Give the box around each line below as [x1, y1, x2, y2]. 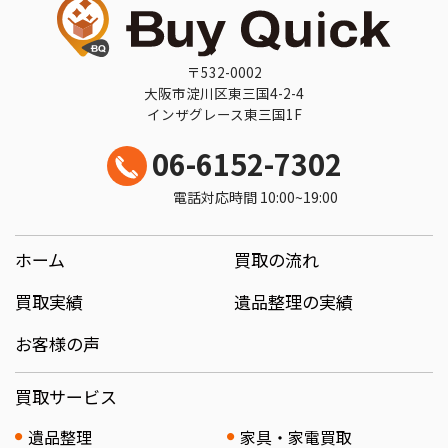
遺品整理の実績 [234, 288, 353, 314]
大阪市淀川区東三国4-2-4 [144, 82, 304, 103]
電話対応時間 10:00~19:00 [172, 186, 338, 207]
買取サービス [15, 383, 117, 409]
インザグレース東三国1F [146, 103, 302, 124]
